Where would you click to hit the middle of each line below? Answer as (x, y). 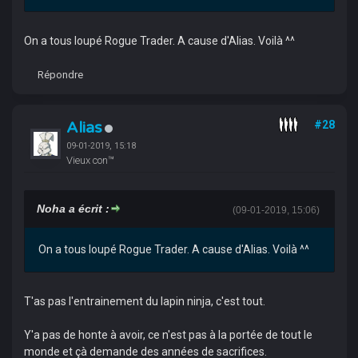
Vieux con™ (90, 160)
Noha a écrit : (73, 209)
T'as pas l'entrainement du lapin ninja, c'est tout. (147, 301)
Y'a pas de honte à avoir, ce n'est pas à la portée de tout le (168, 335)
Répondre (60, 75)
